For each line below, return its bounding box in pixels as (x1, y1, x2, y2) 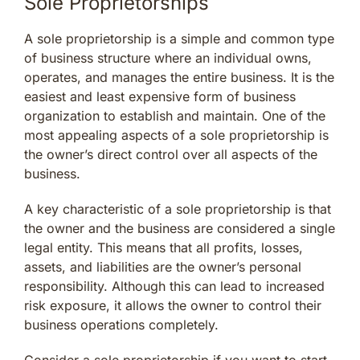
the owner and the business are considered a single (24, 219, 335, 236)
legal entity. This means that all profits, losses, (24, 239, 303, 256)
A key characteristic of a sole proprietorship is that (24, 200, 331, 217)
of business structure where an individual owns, (24, 49, 312, 66)
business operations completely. (24, 316, 219, 333)
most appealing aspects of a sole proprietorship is (24, 126, 329, 143)
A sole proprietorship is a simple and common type (24, 30, 334, 47)
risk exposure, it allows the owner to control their (24, 297, 321, 313)
